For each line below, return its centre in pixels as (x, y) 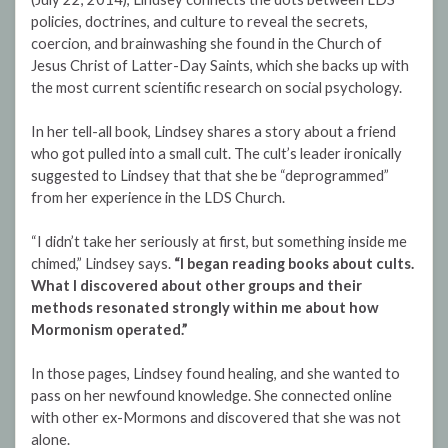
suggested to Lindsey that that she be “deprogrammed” (210, 176)
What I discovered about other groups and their (196, 286)
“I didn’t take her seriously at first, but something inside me (219, 242)
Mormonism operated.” (109, 330)
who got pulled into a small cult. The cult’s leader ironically (216, 154)
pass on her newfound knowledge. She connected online (211, 396)
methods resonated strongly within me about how (205, 308)
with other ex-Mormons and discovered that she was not (216, 418)
